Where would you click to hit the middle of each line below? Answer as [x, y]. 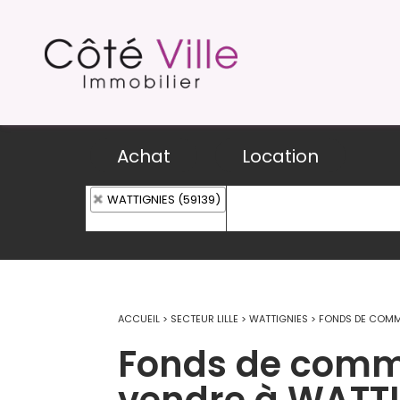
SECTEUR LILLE [204, 319]
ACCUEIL [139, 319]
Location [280, 156]
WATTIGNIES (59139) [164, 200]
